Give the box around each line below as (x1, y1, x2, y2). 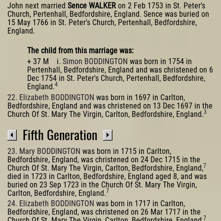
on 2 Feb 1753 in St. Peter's (116, 1, 205, 11)
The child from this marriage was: (27, 45, 134, 55)
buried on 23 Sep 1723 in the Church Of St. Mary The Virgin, (7, 180, 197, 189)
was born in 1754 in (128, 56, 192, 66)
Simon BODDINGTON (63, 56, 128, 66)
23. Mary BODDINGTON (7, 146, 80, 156)
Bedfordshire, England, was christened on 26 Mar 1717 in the (7, 207, 201, 217)
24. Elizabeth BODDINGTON (7, 199, 94, 209)
